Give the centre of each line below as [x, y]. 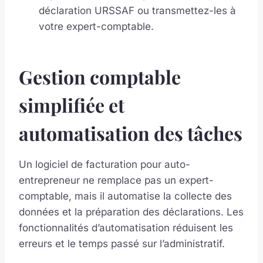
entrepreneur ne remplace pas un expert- [116, 180]
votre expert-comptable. [96, 26]
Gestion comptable [100, 76]
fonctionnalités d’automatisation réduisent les [126, 227]
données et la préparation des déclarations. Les [131, 212]
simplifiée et [72, 104]
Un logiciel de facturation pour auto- [104, 164]
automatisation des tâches [131, 133]
